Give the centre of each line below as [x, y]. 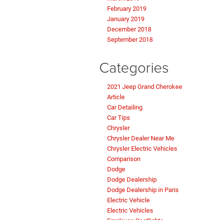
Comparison [124, 159]
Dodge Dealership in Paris [143, 190]
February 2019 [127, 9]
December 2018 [129, 29]
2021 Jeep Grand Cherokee [145, 87]
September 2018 [130, 40]
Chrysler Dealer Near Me [141, 138]
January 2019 [126, 19]
